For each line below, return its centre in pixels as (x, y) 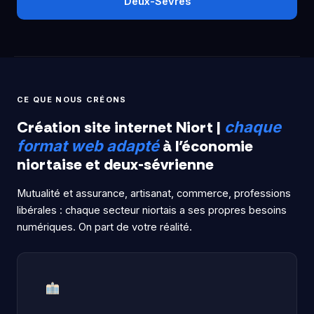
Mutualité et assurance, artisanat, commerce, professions (154, 194)
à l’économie (206, 146)
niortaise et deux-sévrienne (115, 165)
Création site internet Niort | (121, 128)
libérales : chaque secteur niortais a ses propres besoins (152, 211)
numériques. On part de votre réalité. (104, 227)
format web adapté (88, 146)
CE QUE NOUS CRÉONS (72, 99)
